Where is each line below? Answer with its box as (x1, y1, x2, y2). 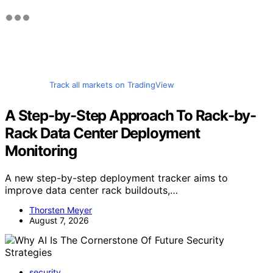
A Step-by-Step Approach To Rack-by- (5, 106, 256, 124)
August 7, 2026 (29, 214, 89, 225)
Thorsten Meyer (29, 204, 92, 215)
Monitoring (5, 141, 77, 160)
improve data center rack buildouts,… (5, 183, 178, 196)
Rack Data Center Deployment (5, 124, 200, 142)
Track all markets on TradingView (49, 79, 174, 90)
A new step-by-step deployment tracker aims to (5, 171, 228, 184)
